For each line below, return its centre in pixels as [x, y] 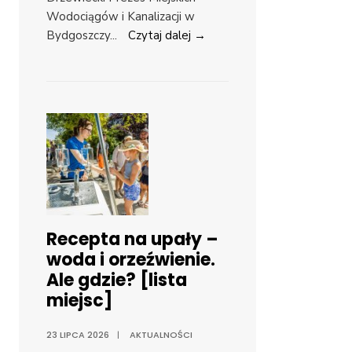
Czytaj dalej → [167, 36]
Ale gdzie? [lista [117, 280]
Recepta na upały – [132, 240]
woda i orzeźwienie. [131, 260]
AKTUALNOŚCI [161, 335]
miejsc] [79, 301]
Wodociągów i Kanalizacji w [121, 17]
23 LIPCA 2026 [78, 335]
